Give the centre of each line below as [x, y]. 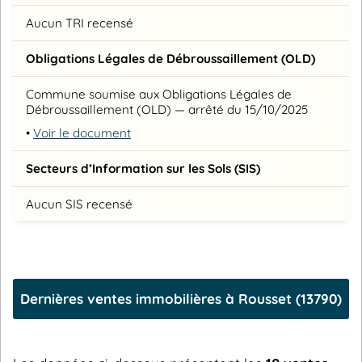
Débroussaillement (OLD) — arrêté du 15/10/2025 [167, 110]
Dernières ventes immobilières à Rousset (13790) [181, 299]
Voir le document [82, 133]
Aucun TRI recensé [80, 23]
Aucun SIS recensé [79, 204]
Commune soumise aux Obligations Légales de [159, 95]
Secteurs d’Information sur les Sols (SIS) [143, 169]
